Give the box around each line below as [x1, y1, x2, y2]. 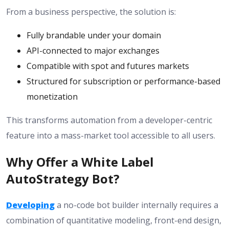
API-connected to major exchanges [27, 45, 159, 57]
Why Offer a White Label [6, 153, 154, 171]
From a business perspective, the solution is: [6, 6, 176, 18]
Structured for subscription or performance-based [27, 76, 220, 87]
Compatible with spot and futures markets [27, 60, 189, 72]
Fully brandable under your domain [27, 30, 161, 41]
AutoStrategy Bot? [6, 170, 120, 188]
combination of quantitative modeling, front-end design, [6, 214, 221, 226]
